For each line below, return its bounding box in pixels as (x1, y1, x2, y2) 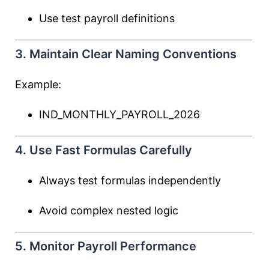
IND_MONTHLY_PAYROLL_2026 (39, 108, 200, 121)
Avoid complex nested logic (39, 204, 178, 217)
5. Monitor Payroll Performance (15, 239, 196, 253)
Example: (15, 78, 61, 91)
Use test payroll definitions (39, 12, 175, 25)
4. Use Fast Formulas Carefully (15, 143, 192, 157)
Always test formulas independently (39, 174, 221, 187)
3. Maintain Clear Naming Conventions (15, 47, 237, 61)
